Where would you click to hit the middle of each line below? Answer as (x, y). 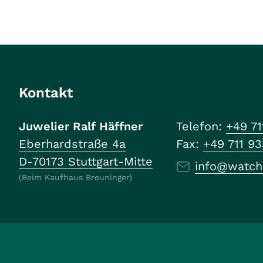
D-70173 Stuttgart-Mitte (86, 161)
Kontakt (46, 93)
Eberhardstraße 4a (72, 144)
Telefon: (201, 126)
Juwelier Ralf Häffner (81, 126)
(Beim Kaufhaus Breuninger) (75, 177)
